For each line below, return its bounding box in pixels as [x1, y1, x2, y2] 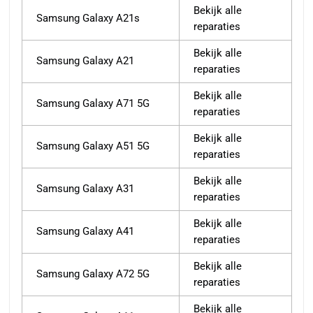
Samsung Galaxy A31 [36, 182, 134, 196]
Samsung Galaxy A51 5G [36, 140, 150, 153]
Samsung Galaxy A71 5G [36, 97, 150, 110]
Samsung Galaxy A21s [36, 12, 140, 25]
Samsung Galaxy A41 [36, 225, 134, 238]
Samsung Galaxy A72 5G [36, 268, 150, 281]
